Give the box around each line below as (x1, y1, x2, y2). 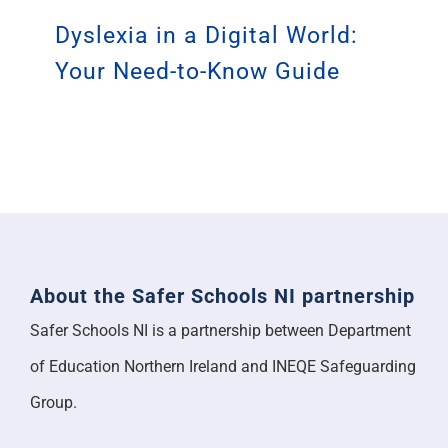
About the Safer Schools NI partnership (29, 401, 415, 426)
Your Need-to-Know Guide (54, 177, 340, 205)
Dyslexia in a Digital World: (54, 141, 358, 169)
